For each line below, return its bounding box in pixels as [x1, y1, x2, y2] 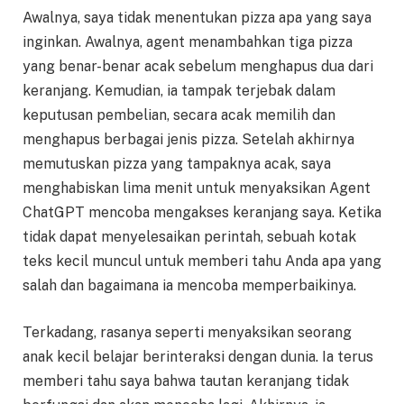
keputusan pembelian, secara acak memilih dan [23, 106, 335, 124]
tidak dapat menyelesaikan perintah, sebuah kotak [23, 228, 356, 246]
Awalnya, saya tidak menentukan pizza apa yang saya [23, 9, 372, 27]
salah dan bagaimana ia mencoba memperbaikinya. [23, 277, 356, 295]
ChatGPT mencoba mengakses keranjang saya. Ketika [23, 204, 381, 222]
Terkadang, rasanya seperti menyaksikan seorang [23, 323, 352, 341]
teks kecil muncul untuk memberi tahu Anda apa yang [23, 252, 381, 271]
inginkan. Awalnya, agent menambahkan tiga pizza [23, 33, 353, 51]
